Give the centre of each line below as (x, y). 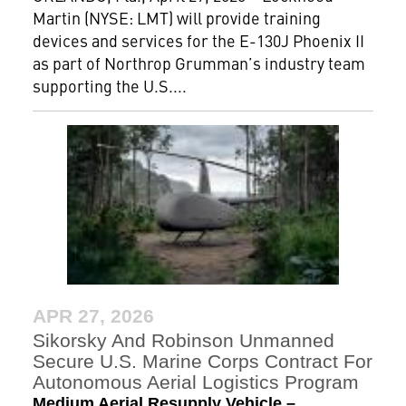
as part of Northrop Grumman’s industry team (198, 63)
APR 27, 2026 (93, 315)
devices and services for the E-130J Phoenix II (198, 41)
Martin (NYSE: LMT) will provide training (176, 18)
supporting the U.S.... (109, 86)
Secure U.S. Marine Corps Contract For (202, 361)
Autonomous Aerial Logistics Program (195, 382)
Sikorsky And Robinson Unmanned (183, 340)
